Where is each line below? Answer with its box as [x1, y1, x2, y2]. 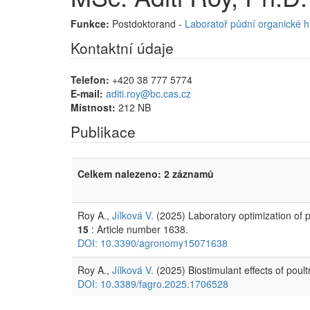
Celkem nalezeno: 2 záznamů [77, 166, 214, 181]
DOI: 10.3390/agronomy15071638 [77, 235, 228, 250]
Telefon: [71, 72, 109, 86]
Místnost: [71, 100, 116, 114]
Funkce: [71, 16, 109, 30]
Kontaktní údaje [71, 37, 174, 58]
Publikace [71, 120, 136, 142]
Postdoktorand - [109, 16, 185, 30]
